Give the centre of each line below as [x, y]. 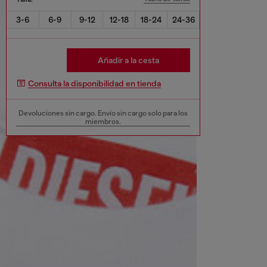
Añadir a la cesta [129, 60]
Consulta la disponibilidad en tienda [94, 84]
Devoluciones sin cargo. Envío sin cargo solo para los [103, 113]
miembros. [103, 121]
